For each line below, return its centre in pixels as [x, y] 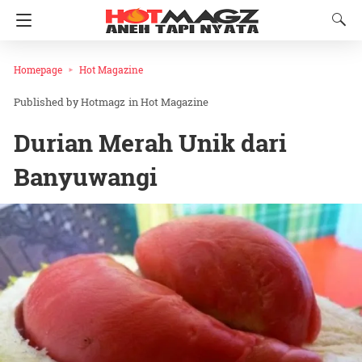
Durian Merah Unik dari [150, 143]
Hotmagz [103, 102]
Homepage [38, 69]
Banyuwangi [86, 177]
